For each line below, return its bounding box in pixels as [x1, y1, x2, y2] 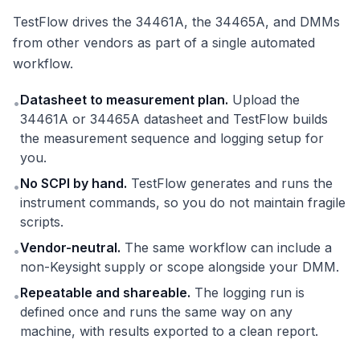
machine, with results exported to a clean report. [20, 323, 318, 340]
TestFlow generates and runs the [127, 175, 333, 192]
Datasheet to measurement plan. [20, 92, 228, 108]
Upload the [228, 92, 300, 108]
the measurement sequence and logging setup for [20, 130, 324, 147]
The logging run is [190, 284, 305, 301]
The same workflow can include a [121, 239, 332, 256]
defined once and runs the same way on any [20, 304, 292, 321]
